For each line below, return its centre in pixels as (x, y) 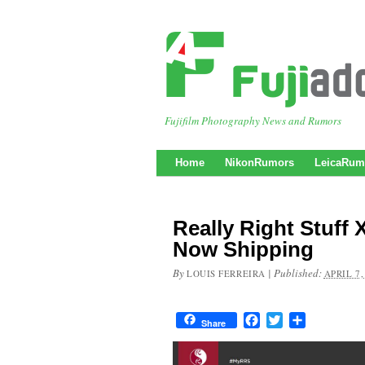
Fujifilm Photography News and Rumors (253, 121)
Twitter (301, 320)
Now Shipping (243, 249)
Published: (299, 273)
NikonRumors (259, 163)
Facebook (285, 320)
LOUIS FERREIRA (226, 273)
